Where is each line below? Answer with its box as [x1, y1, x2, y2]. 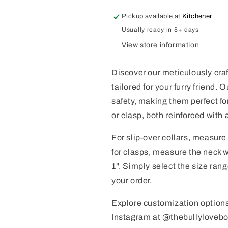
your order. [111, 176, 152, 185]
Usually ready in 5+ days [122, 25, 199, 33]
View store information [122, 41, 199, 49]
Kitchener [182, 12, 212, 20]
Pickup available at [122, 12, 183, 20]
